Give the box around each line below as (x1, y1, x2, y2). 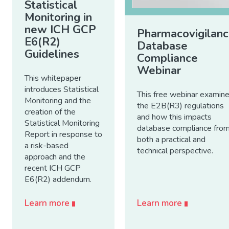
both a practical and (137, 134, 205, 146)
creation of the (25, 106, 76, 118)
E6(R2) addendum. (25, 173, 91, 185)
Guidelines (25, 46, 79, 62)
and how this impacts (137, 111, 212, 123)
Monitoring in (25, 9, 92, 25)
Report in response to (25, 128, 102, 140)
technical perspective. (137, 145, 213, 157)
